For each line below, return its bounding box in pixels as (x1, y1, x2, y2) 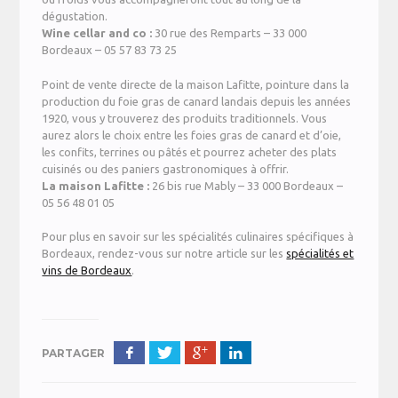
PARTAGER (42, 346, 106, 361)
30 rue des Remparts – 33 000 (155, 27, 307, 40)
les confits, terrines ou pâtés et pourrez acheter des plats (42, 145, 338, 158)
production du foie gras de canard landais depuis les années (42, 94, 352, 107)
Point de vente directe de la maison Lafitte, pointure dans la (42, 77, 350, 91)
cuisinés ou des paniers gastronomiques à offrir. (42, 162, 290, 175)
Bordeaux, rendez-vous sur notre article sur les (42, 247, 287, 260)
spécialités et (286, 247, 354, 260)
